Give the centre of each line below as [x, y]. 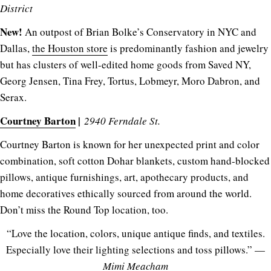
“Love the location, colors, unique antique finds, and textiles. [135, 233]
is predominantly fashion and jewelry [188, 48]
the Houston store [70, 48]
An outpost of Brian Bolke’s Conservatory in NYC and [139, 31]
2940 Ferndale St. [122, 120]
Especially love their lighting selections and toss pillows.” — [135, 249]
